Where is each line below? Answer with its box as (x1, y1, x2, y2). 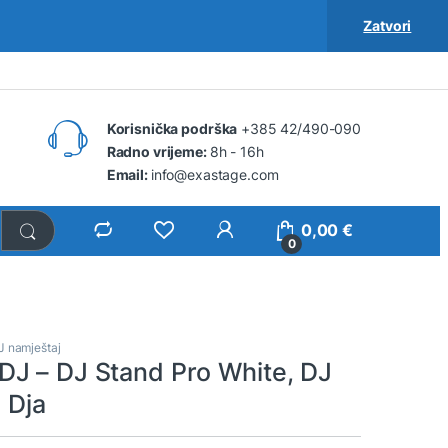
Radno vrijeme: (106, 142, 210, 160)
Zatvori (363, 17, 412, 34)
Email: (106, 165, 151, 183)
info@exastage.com (150, 165, 279, 183)
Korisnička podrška (106, 119, 238, 137)
